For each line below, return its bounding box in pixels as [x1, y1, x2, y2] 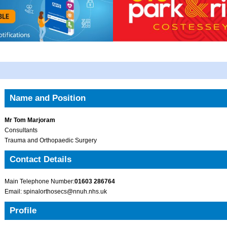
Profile [10, 206, 36, 216]
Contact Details [10, 155, 71, 165]
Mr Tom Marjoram [5, 117, 55, 124]
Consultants [5, 127, 37, 134]
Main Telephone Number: [5, 178, 74, 185]
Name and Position [10, 93, 86, 103]
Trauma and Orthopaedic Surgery [5, 137, 97, 144]
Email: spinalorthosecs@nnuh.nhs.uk [5, 188, 107, 196]
